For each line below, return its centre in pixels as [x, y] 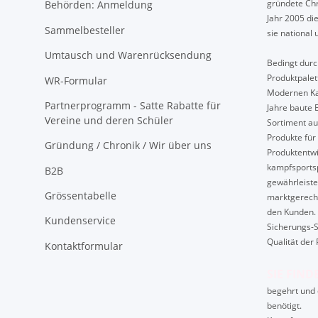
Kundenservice [80, 221]
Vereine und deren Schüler [109, 120]
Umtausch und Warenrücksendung [128, 55]
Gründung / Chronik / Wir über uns [128, 146]
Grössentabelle [81, 196]
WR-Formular [76, 80]
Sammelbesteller [85, 30]
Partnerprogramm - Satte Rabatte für [133, 105]
